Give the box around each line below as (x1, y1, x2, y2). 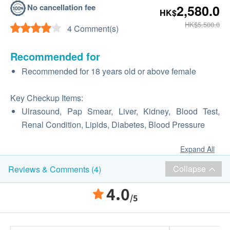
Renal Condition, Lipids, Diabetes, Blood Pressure (22, 119, 205, 130)
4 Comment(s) (67, 23, 119, 34)
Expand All (180, 144, 215, 154)
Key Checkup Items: (10, 92, 83, 104)
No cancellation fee (27, 1, 95, 13)
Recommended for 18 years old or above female (22, 65, 196, 77)
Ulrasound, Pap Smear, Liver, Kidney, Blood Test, (22, 105, 220, 117)
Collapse (173, 163, 206, 175)
